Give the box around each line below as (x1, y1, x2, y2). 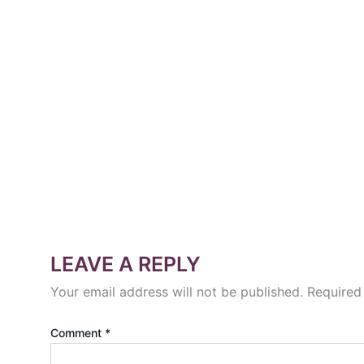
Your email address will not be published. (50, 284, 303, 301)
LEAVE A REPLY (50, 252, 201, 277)
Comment (50, 326, 105, 340)
